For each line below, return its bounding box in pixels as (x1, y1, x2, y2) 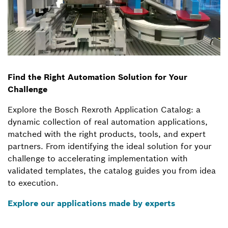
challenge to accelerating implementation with (8, 153, 188, 163)
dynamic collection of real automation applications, (8, 116, 208, 127)
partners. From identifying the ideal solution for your (8, 140, 211, 151)
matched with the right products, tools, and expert (8, 128, 206, 139)
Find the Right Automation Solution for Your (8, 71, 187, 82)
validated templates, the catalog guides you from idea (8, 165, 216, 176)
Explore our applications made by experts (8, 197, 175, 208)
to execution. (8, 177, 59, 188)
